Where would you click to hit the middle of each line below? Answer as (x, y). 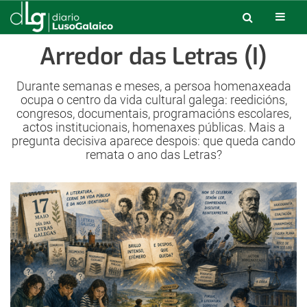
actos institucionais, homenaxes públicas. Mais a (153, 127)
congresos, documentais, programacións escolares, (153, 113)
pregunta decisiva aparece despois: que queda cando (153, 141)
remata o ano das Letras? (153, 155)
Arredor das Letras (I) (153, 57)
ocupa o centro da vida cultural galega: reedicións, (153, 100)
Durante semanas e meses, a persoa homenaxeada (153, 86)
